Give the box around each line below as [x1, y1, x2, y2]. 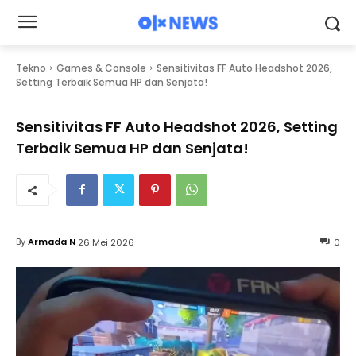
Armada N [28, 235, 75, 249]
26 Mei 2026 [78, 235, 134, 249]
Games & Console [56, 61, 146, 75]
